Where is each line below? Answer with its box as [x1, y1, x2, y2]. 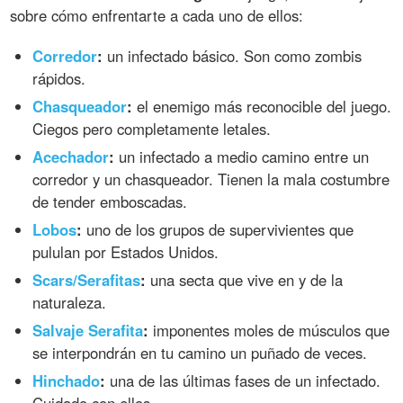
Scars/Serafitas [32, 268, 141, 291]
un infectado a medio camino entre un [114, 146, 370, 168]
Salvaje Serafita [32, 318, 144, 341]
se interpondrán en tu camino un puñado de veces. [32, 341, 368, 363]
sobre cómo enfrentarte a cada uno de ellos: [10, 4, 304, 27]
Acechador [32, 146, 110, 168]
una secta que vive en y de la [146, 268, 344, 291]
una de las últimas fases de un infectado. [105, 369, 381, 391]
